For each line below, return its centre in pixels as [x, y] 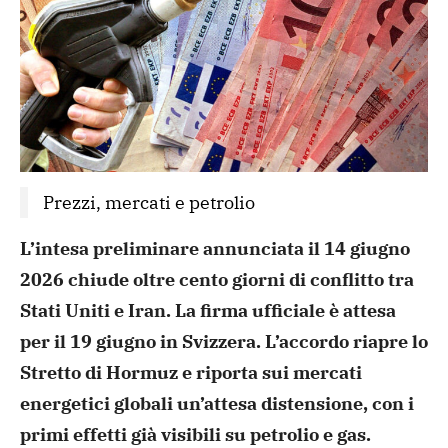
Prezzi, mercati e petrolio [149, 202]
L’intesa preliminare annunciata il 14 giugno [215, 248]
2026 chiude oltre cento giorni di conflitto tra [217, 279]
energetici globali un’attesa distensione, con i [217, 403]
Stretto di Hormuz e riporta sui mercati [191, 372]
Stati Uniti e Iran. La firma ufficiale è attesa [208, 310]
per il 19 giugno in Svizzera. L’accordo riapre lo [224, 341]
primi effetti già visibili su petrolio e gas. [195, 434]
